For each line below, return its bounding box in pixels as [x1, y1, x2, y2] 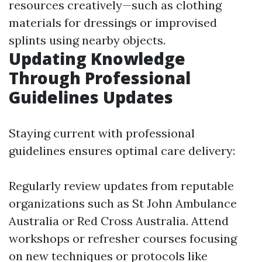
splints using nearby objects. [9, 33, 166, 47]
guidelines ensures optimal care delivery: [9, 143, 235, 158]
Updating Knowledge [9, 47, 185, 70]
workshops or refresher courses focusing [9, 231, 237, 246]
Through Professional [9, 67, 191, 89]
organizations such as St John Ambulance [9, 196, 237, 211]
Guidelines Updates [9, 86, 173, 108]
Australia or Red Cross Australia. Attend [9, 213, 229, 228]
